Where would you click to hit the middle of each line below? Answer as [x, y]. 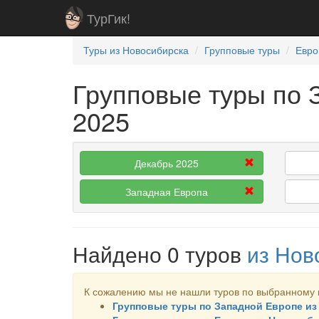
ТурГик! [109, 18]
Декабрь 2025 [166, 163]
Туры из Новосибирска [136, 50]
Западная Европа [166, 192]
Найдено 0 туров [160, 254]
